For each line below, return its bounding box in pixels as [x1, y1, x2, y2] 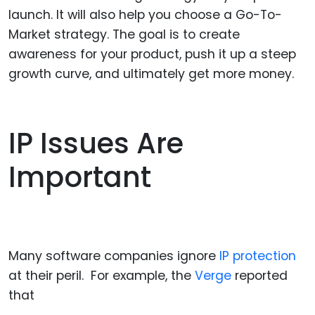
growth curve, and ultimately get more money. [8, 65, 294, 82]
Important [8, 157, 151, 197]
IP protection [216, 247, 296, 264]
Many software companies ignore [8, 247, 216, 264]
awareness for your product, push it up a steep [8, 45, 296, 63]
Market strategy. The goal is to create [8, 25, 240, 43]
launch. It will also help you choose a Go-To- [8, 6, 282, 23]
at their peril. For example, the [8, 266, 195, 284]
